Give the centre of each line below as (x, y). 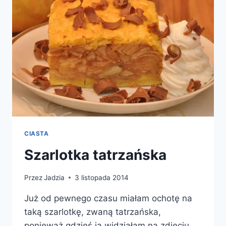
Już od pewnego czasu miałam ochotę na (108, 198)
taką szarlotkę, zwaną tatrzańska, (93, 212)
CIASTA (37, 134)
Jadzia (54, 177)
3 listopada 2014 (102, 177)
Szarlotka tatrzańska (95, 155)
